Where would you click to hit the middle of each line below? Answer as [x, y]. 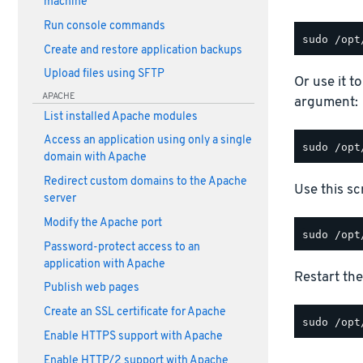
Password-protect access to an [122, 247]
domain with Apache [95, 158]
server [60, 199]
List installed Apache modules [120, 117]
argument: [326, 102]
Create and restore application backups [143, 50]
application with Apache [104, 264]
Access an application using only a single [147, 141]
